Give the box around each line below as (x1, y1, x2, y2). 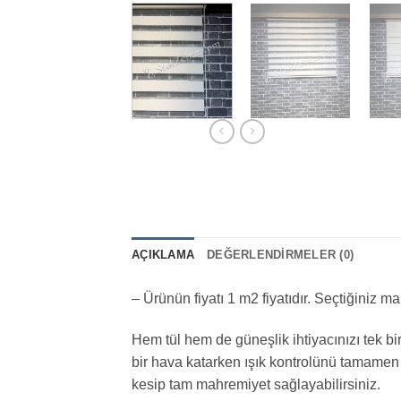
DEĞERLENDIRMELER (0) (207, 248, 354, 262)
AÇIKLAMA (132, 248, 195, 262)
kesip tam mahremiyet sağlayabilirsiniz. (132, 377, 380, 393)
